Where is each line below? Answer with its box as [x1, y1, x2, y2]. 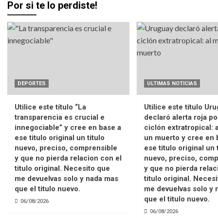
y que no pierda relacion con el [15, 153, 122, 163]
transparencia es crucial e [15, 112, 105, 122]
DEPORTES [18, 80, 46, 87]
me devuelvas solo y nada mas [15, 174, 118, 183]
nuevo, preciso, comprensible [15, 143, 117, 152]
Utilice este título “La [15, 102, 86, 111]
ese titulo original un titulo [15, 133, 105, 142]
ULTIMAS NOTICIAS [146, 80, 197, 87]
